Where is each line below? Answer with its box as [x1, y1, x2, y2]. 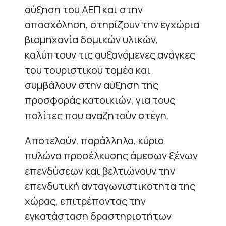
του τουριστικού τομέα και [25, 63, 151, 77]
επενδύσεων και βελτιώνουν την [25, 163, 175, 178]
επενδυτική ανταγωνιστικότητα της [25, 179, 195, 193]
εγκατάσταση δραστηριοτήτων [25, 209, 172, 223]
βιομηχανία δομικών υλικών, [25, 32, 158, 46]
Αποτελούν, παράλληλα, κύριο [25, 133, 164, 147]
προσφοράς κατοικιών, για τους [25, 93, 175, 107]
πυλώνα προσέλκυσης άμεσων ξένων [25, 148, 198, 162]
